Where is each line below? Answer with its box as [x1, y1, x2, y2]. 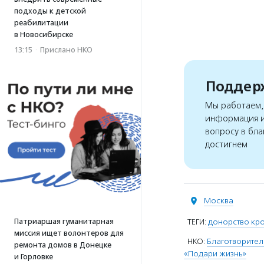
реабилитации [14, 18, 68, 27]
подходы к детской [14, 6, 86, 15]
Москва [204, 196, 233, 206]
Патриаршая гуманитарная [14, 217, 114, 226]
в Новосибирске [14, 30, 73, 39]
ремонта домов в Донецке [14, 240, 111, 249]
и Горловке [14, 252, 53, 261]
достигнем [205, 139, 247, 150]
